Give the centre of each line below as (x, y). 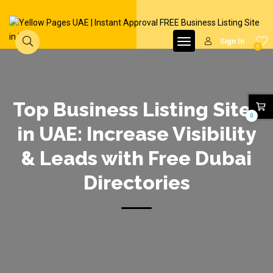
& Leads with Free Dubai (136, 158)
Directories (136, 183)
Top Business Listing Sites (136, 109)
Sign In (232, 41)
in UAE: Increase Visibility (136, 134)
